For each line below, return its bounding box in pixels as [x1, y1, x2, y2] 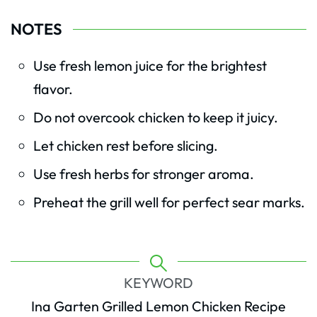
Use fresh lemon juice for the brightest [33, 57, 267, 75]
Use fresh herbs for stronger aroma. [33, 165, 254, 183]
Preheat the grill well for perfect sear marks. [33, 193, 305, 212]
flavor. [33, 80, 73, 98]
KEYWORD [124, 274, 193, 292]
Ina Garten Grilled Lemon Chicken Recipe [31, 297, 286, 316]
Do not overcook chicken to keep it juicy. [33, 108, 278, 127]
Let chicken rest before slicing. [33, 137, 218, 155]
